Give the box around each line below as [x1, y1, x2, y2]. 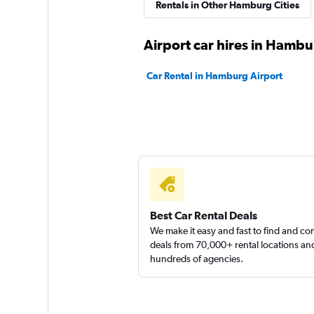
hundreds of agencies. [149, 253, 243, 264]
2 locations [224, 30, 274, 42]
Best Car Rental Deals [149, 209, 257, 221]
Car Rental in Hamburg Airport [146, 70, 282, 81]
